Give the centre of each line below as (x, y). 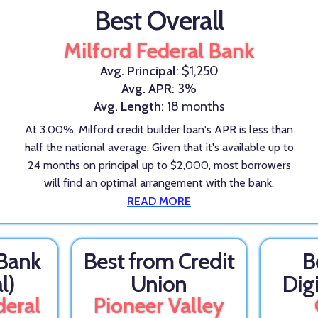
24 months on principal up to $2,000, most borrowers (159, 165)
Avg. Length (127, 106)
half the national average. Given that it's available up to (159, 148)
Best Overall (159, 20)
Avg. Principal (138, 71)
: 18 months (193, 106)
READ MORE (159, 202)
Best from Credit (159, 261)
